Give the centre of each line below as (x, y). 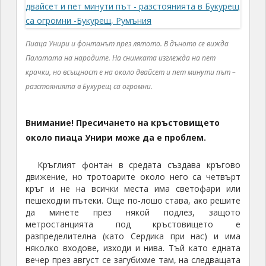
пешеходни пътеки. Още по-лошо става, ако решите (133, 201)
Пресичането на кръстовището (146, 123)
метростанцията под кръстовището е (133, 224)
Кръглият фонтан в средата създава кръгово (139, 165)
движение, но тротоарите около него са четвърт (133, 177)
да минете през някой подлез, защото (133, 213)
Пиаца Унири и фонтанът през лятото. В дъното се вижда (127, 44)
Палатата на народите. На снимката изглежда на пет (121, 58)
